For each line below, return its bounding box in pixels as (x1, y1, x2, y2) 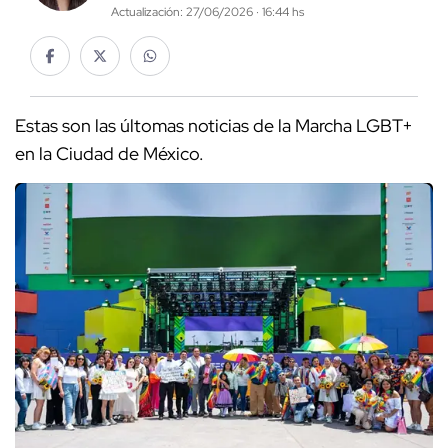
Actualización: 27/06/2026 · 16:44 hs (110, 4, 304, 21)
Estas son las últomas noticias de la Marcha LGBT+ (15, 114, 413, 138)
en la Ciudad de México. (15, 142, 204, 166)
